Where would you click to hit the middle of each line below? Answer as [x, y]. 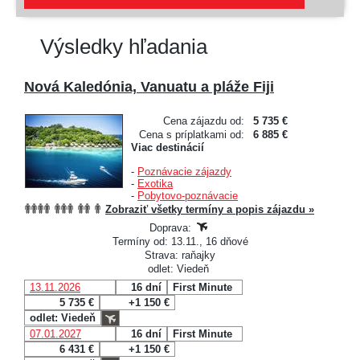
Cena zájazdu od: [204, 121]
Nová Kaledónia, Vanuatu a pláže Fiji [149, 86]
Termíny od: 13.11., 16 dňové [180, 241]
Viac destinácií [168, 147]
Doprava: [172, 227]
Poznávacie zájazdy [184, 171]
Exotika [155, 183]
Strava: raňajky [180, 255]
